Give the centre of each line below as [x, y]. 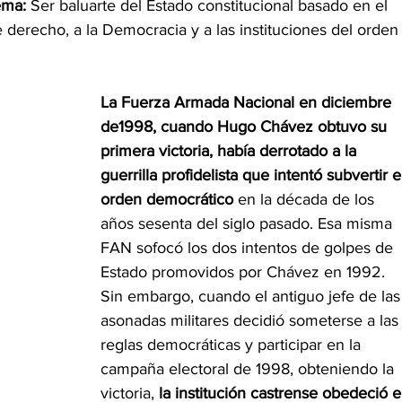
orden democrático [167, 200]
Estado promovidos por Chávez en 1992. [245, 272]
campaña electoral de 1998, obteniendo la [249, 369]
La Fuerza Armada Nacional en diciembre [248, 103]
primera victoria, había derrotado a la [231, 151]
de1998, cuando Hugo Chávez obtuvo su [246, 127]
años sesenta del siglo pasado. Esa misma [249, 224]
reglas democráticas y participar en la [233, 345]
